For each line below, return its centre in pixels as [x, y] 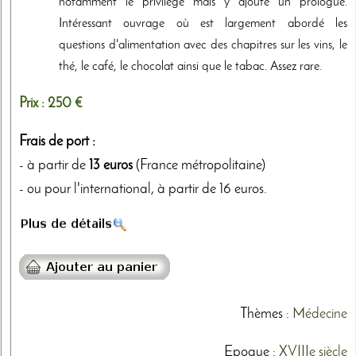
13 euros [111, 166]
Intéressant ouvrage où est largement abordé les [203, 24]
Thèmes [261, 314]
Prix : [33, 104]
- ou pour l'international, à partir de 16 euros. [143, 190]
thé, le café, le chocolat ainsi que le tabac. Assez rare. [190, 67]
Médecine [319, 314]
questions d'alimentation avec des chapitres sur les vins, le [203, 46]
